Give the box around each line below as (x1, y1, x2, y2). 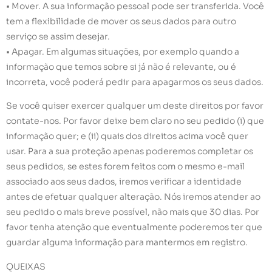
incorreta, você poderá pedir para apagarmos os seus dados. (6, 76, 263, 87)
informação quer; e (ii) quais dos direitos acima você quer (6, 131, 248, 142)
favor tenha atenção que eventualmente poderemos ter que (6, 222, 262, 233)
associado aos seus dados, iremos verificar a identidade (6, 176, 242, 188)
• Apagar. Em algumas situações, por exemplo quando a (6, 46, 239, 57)
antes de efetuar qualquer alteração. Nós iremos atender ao (6, 191, 260, 203)
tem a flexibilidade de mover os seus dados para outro (6, 15, 236, 27)
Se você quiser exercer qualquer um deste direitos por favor (6, 100, 263, 112)
